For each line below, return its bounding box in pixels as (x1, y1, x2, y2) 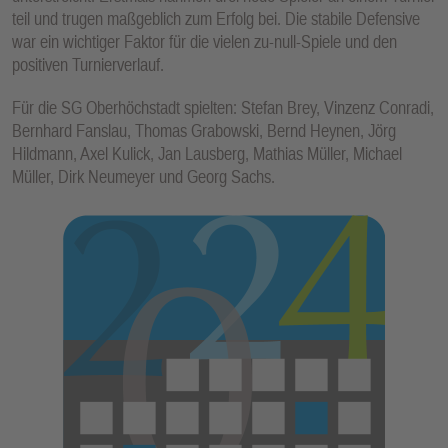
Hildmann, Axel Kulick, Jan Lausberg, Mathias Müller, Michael (12, 142, 402, 164)
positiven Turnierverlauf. (12, 54, 164, 76)
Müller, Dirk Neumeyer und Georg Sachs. (12, 165, 275, 187)
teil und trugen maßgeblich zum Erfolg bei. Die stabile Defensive (12, 8, 420, 30)
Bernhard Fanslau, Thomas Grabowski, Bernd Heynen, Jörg (12, 119, 396, 141)
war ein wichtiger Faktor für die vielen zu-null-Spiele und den (12, 31, 397, 53)
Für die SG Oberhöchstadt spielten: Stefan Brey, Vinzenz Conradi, (12, 96, 434, 118)
